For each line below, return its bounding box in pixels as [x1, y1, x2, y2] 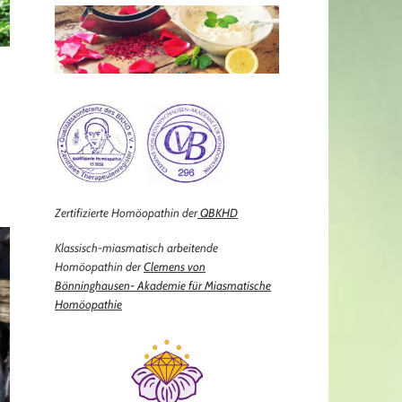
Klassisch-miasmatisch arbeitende [55, 240, 218, 255]
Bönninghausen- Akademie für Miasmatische [55, 277, 271, 293]
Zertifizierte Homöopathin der [55, 205, 197, 221]
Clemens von [144, 258, 205, 274]
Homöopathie [55, 296, 122, 311]
